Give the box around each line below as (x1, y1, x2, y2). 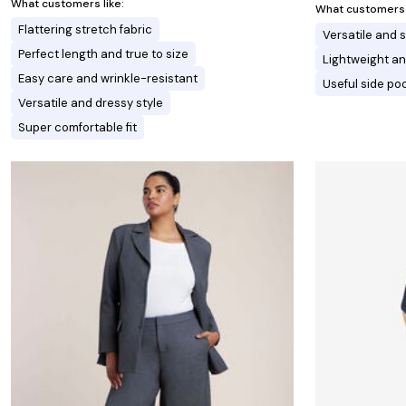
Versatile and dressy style (18, 94, 163, 111)
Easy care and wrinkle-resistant (18, 70, 198, 86)
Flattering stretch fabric (18, 21, 152, 37)
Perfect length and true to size (18, 45, 188, 62)
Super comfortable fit (18, 119, 137, 135)
